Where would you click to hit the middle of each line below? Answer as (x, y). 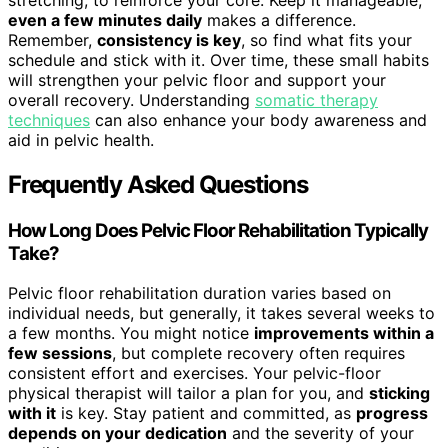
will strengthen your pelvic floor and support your (197, 79)
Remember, (52, 39)
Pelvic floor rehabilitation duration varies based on (199, 293)
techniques (49, 119)
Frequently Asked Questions (158, 184)
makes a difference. (279, 19)
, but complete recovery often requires (258, 353)
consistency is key (169, 39)
